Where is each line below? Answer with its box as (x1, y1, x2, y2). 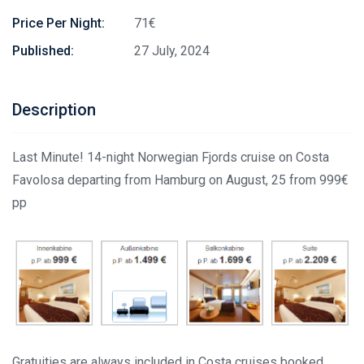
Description (12, 100, 96, 119)
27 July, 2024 (134, 43, 210, 58)
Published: (12, 43, 74, 58)
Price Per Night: (12, 15, 105, 31)
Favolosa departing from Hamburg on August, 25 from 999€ (12, 172, 349, 188)
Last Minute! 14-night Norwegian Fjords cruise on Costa (12, 149, 329, 165)
